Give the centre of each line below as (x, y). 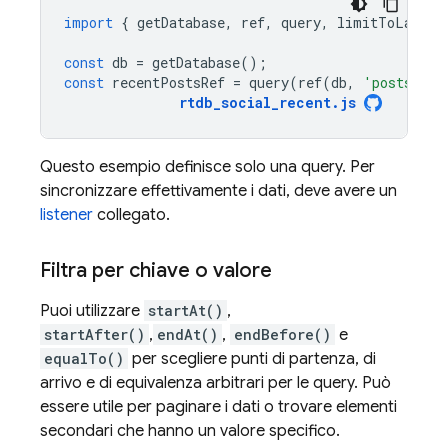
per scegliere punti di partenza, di (252, 359)
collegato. (131, 215)
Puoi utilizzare (92, 311)
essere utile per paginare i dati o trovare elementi (218, 407)
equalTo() (84, 358)
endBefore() (282, 334)
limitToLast (382, 22)
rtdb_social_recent (255, 102)
